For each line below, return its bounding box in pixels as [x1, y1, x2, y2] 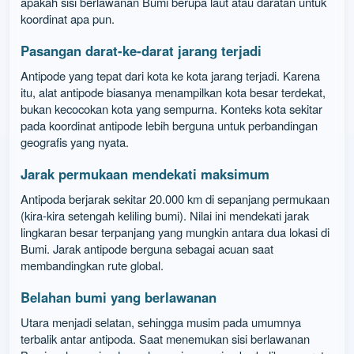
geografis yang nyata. [21, 134, 130, 151]
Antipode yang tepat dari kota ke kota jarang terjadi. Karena [21, 67, 321, 85]
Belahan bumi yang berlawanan [21, 288, 217, 307]
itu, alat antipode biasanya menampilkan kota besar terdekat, [21, 84, 326, 101]
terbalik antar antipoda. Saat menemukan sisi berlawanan [21, 330, 311, 348]
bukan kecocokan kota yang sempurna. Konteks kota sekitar [21, 100, 323, 118]
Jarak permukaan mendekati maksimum [21, 164, 270, 184]
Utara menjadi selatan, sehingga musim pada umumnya [21, 314, 302, 331]
